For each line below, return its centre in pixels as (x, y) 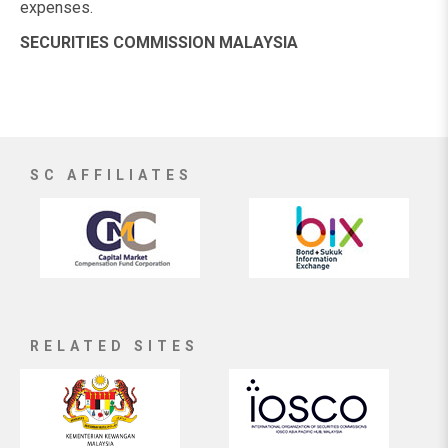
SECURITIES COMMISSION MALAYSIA (159, 42)
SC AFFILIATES (111, 175)
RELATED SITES (114, 346)
